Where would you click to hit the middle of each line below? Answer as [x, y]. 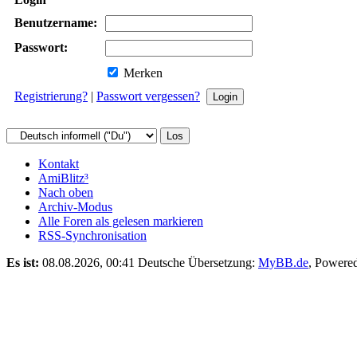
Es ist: [23, 262]
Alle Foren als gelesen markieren [121, 221]
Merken [141, 73]
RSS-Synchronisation [92, 235]
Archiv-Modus [75, 206]
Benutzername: [56, 22]
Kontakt [59, 163]
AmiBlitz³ [63, 178]
